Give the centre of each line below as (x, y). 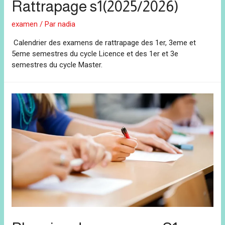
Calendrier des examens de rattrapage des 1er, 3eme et (104, 43)
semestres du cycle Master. (57, 65)
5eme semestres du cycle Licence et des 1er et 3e (95, 54)
